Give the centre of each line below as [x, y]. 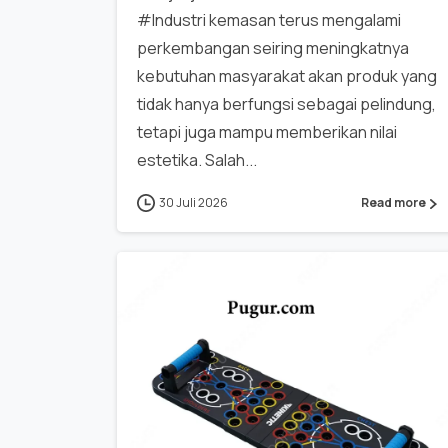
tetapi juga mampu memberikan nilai [267, 131]
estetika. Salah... [197, 159]
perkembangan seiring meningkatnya [273, 47]
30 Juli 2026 [193, 202]
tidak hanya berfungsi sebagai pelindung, [286, 103]
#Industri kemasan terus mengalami [269, 19]
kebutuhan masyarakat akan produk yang [287, 75]
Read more [394, 202]
